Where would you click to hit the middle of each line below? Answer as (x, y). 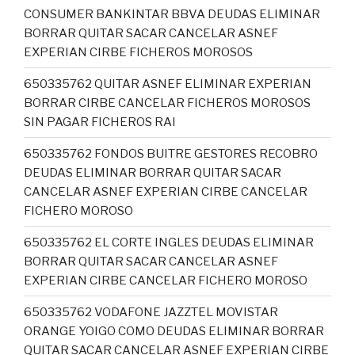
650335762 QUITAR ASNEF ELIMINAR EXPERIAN (168, 84)
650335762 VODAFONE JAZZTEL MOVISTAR (151, 312)
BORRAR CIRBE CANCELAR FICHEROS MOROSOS (167, 103)
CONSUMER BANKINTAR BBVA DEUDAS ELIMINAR (172, 14)
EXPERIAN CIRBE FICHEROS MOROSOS (138, 52)
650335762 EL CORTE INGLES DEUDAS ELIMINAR (169, 242)
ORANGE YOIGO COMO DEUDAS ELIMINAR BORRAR (174, 331)
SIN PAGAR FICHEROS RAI (100, 122)
